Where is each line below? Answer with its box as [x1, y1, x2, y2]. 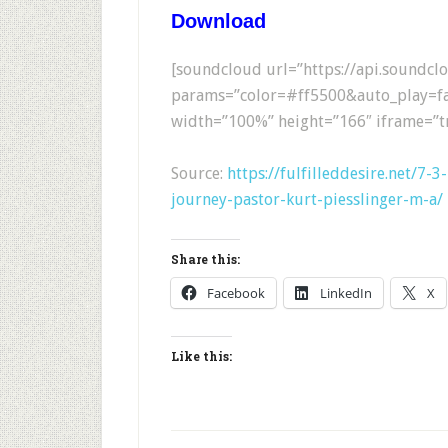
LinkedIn [320, 284, 372, 302]
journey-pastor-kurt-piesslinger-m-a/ [171, 190, 443, 209]
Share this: [171, 251, 240, 267]
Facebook [207, 284, 265, 302]
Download [171, 10, 266, 32]
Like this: [171, 348, 232, 364]
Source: [171, 164, 227, 183]
